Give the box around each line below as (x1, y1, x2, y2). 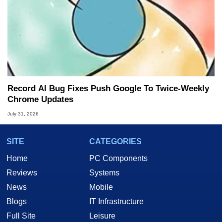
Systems (89, 168, 119, 177)
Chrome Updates (7, 95, 73, 105)
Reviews (6, 168, 37, 177)
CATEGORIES (89, 137, 142, 146)
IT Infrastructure (89, 197, 144, 206)
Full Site (6, 212, 36, 221)
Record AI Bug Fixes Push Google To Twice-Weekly (7, 84, 209, 94)
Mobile (89, 183, 113, 192)
